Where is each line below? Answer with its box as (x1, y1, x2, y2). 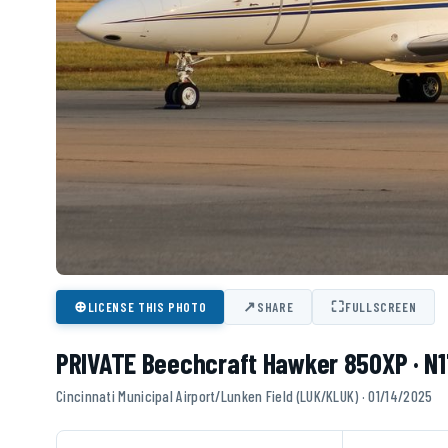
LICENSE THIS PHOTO (87, 298, 207, 315)
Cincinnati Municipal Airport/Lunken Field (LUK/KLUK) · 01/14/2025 (56, 386, 433, 405)
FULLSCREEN (344, 298, 417, 315)
